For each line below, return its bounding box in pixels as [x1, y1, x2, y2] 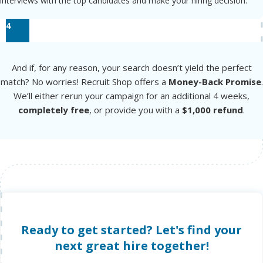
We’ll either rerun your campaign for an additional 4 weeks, [14, 90, 249, 102]
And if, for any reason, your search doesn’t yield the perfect [11, 62, 252, 74]
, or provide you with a [89, 104, 182, 116]
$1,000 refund [182, 104, 243, 116]
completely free [18, 104, 89, 116]
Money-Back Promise [168, 76, 261, 88]
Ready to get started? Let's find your [21, 221, 242, 238]
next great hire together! [54, 237, 209, 254]
